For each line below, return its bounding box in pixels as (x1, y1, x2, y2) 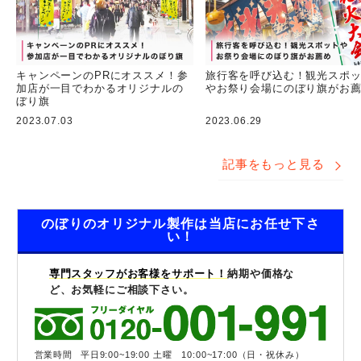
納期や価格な (227, 268, 295, 280)
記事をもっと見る (222, 157, 325, 172)
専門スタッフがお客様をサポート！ (48, 268, 228, 280)
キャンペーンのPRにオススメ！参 (16, 69, 189, 82)
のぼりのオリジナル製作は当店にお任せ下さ (41, 217, 320, 231)
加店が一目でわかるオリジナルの (16, 82, 184, 95)
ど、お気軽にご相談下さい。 (48, 284, 194, 297)
